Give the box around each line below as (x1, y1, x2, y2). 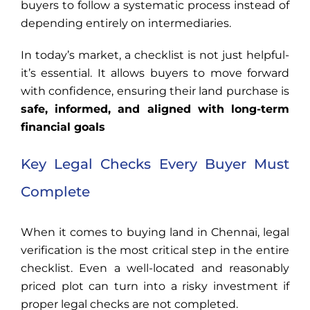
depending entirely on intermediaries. (21, 17, 231, 30)
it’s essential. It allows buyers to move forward (21, 66, 289, 80)
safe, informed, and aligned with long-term (21, 102, 289, 116)
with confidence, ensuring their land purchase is (21, 84, 289, 98)
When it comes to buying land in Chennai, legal (21, 226, 289, 239)
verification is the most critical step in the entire (21, 244, 289, 257)
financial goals (21, 120, 105, 134)
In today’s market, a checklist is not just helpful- (21, 48, 289, 62)
